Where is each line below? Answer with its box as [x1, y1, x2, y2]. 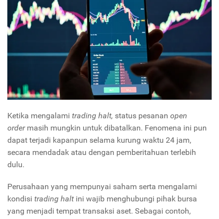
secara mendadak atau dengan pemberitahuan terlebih [7, 148, 196, 157]
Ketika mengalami [7, 111, 70, 121]
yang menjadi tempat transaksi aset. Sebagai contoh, [7, 206, 191, 216]
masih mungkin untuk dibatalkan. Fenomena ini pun [27, 123, 207, 133]
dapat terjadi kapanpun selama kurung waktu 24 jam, [7, 135, 191, 145]
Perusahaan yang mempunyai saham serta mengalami [7, 182, 197, 192]
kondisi [7, 194, 32, 204]
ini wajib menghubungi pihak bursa [76, 194, 197, 204]
